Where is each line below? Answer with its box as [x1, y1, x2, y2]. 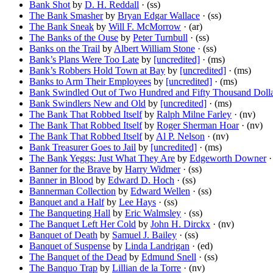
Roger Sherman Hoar [157, 120, 239, 131]
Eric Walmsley [125, 208, 181, 219]
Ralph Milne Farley [157, 109, 232, 120]
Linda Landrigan [125, 241, 190, 252]
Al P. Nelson [156, 131, 205, 142]
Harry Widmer [125, 164, 180, 175]
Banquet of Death [29, 230, 97, 241]
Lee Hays [119, 197, 156, 208]
